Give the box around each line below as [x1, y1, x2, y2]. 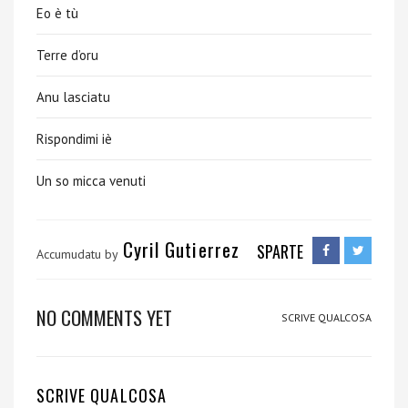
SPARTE [257, 240, 303, 263]
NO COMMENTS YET [36, 303, 172, 331]
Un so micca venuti [36, 172, 146, 189]
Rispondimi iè [36, 130, 112, 148]
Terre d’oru [36, 46, 98, 64]
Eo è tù [36, 5, 78, 22]
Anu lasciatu [36, 88, 110, 106]
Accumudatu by [36, 246, 118, 262]
